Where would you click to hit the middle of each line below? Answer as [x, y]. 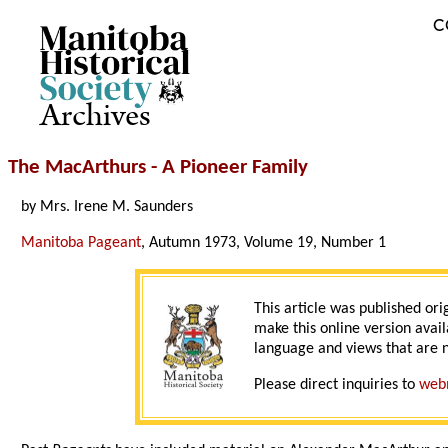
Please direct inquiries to [336, 385]
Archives [95, 116]
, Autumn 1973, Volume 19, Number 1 [264, 243]
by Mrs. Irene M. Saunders [107, 207]
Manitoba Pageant [81, 243]
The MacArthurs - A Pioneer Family [158, 168]
